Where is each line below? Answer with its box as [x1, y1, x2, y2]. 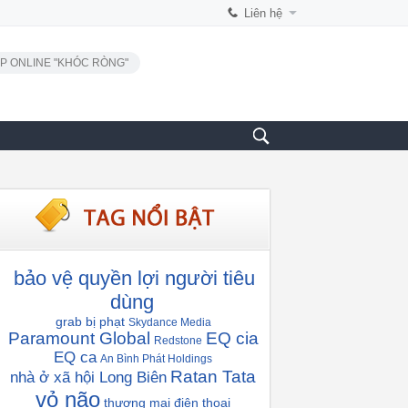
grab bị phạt [55, 314, 125, 329]
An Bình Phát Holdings [100, 352, 212, 365]
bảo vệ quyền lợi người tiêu [13, 267, 255, 290]
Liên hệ [244, 6, 282, 20]
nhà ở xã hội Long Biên [10, 369, 167, 386]
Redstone [153, 334, 202, 347]
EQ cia [205, 329, 259, 348]
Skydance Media [127, 316, 211, 329]
